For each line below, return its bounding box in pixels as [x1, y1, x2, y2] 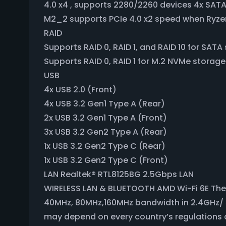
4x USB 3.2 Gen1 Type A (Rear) [44, 98, 165, 109]
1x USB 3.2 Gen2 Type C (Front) [44, 154, 168, 166]
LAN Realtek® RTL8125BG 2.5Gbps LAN [44, 168, 194, 180]
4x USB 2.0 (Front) [44, 84, 117, 95]
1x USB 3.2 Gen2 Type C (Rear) [44, 140, 165, 152]
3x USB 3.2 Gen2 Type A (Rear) [44, 126, 167, 138]
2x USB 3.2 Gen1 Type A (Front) [44, 112, 167, 124]
